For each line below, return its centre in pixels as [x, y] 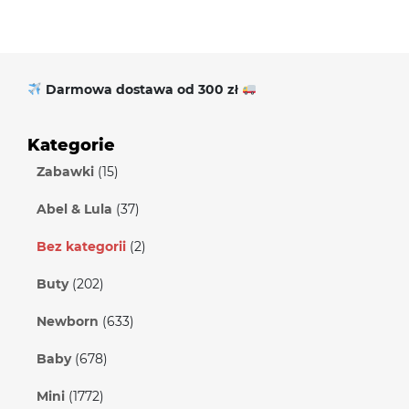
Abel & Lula [74, 209]
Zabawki [65, 172]
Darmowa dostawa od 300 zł [143, 89]
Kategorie [71, 145]
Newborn [68, 321]
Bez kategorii [81, 246]
